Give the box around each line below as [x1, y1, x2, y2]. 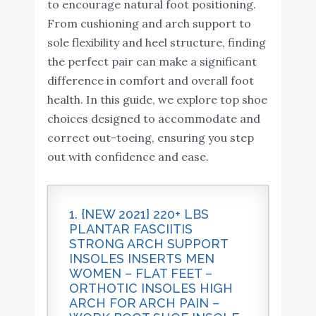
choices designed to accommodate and [47, 111, 260, 126]
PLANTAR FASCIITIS [68, 221, 193, 237]
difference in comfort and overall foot [47, 73, 254, 88]
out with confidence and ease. [47, 150, 209, 164]
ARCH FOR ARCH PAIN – [68, 296, 219, 311]
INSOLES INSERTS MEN [68, 251, 214, 267]
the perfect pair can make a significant [47, 54, 257, 69]
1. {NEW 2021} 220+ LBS [68, 207, 209, 222]
